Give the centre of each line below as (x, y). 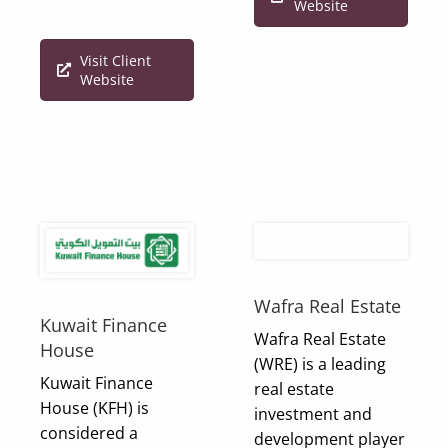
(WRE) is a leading (320, 364)
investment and (313, 414)
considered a (89, 432)
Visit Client (115, 61)
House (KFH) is (94, 407)
